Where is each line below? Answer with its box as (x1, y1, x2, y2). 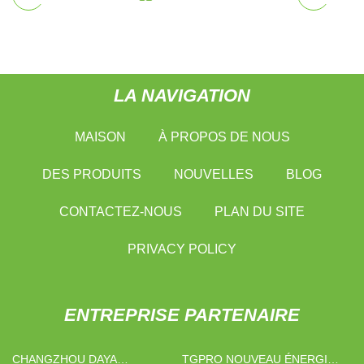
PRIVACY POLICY (128, 241, 236, 256)
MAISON (74, 129, 126, 144)
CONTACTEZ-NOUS (59, 204, 182, 219)
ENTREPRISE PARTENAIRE (64, 304, 300, 325)
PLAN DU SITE (214, 204, 305, 219)
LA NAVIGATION (114, 84, 250, 106)
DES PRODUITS (42, 167, 141, 181)
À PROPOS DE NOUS (158, 129, 290, 144)
